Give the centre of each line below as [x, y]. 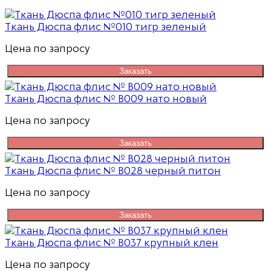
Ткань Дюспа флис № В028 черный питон [113, 171]
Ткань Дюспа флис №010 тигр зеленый [106, 27]
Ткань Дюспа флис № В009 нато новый [106, 99]
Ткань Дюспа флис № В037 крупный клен [112, 243]
